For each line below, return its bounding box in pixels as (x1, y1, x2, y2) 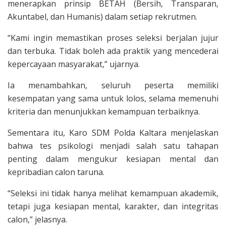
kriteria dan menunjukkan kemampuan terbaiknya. (8, 105, 200, 117)
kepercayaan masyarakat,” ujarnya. (8, 58, 140, 70)
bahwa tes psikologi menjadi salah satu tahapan (8, 140, 218, 151)
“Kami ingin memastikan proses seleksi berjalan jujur (8, 32, 218, 43)
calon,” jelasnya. (8, 213, 67, 225)
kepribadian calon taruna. (8, 166, 104, 178)
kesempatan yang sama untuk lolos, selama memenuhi (8, 92, 218, 104)
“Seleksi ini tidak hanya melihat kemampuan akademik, (8, 187, 218, 199)
